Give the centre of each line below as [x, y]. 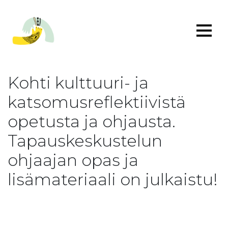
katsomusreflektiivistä [97, 102]
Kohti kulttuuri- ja [78, 83]
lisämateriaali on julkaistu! [113, 179]
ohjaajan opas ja [73, 160]
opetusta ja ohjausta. [92, 121]
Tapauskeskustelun [85, 141]
